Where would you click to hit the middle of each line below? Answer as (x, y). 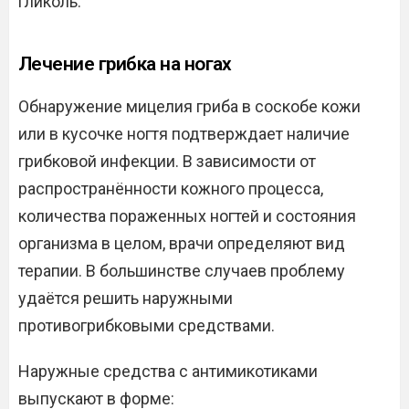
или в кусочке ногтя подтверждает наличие (184, 134)
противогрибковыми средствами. (147, 326)
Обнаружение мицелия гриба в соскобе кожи (189, 107)
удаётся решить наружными (126, 299)
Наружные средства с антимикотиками (168, 372)
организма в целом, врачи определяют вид (182, 244)
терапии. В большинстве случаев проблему (182, 271)
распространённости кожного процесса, (171, 189)
